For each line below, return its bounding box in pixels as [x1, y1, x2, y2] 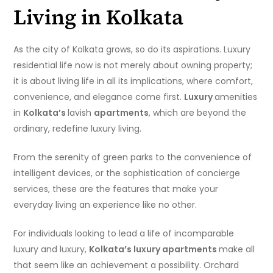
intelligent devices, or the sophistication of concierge [13, 167, 241, 180]
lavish [68, 107, 94, 119]
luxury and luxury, [13, 243, 90, 256]
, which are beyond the [149, 107, 247, 119]
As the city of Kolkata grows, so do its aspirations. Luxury [13, 43, 251, 56]
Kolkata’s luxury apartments [89, 243, 219, 256]
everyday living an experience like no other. [13, 199, 197, 211]
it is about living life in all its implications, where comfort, [13, 75, 253, 88]
